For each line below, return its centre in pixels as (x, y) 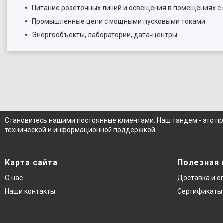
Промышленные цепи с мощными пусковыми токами (118, 21)
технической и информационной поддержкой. (81, 130)
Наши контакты (30, 191)
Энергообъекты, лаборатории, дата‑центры (105, 35)
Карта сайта (31, 163)
